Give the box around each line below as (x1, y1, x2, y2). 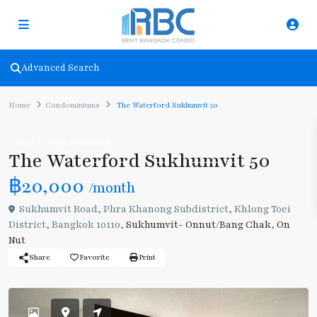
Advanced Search (21, 62, 100, 74)
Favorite (79, 252, 110, 263)
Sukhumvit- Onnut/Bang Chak (126, 218, 271, 231)
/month (88, 179, 135, 197)
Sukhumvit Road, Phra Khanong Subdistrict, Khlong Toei (17, 202, 291, 216)
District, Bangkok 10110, (8, 218, 126, 231)
